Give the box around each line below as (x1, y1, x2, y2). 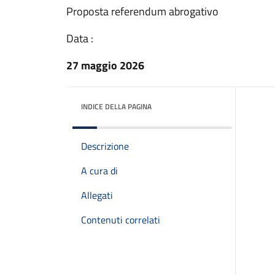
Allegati (81, 188, 113, 203)
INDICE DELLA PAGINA (81, 101, 152, 112)
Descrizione (81, 139, 129, 153)
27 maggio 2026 (66, 57, 144, 74)
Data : (66, 30, 93, 47)
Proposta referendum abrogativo (66, 3, 219, 20)
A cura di (81, 163, 118, 178)
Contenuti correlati (81, 212, 160, 227)
